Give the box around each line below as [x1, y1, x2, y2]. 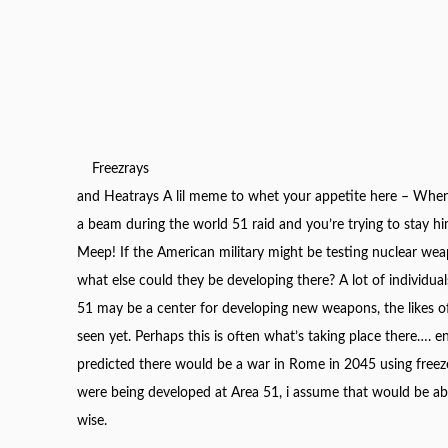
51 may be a [77, 301, 158, 316]
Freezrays [92, 161, 150, 176]
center [157, 301, 197, 316]
